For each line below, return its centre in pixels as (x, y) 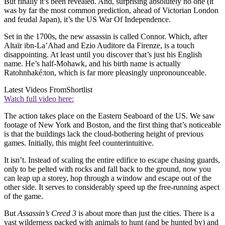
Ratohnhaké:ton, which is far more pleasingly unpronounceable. (105, 72)
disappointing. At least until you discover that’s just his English (103, 54)
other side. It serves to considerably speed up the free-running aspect (112, 187)
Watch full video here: (39, 98)
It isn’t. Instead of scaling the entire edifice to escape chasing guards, (112, 160)
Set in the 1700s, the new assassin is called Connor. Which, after (106, 36)
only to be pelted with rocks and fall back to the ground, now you (107, 169)
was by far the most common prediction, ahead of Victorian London (111, 10)
